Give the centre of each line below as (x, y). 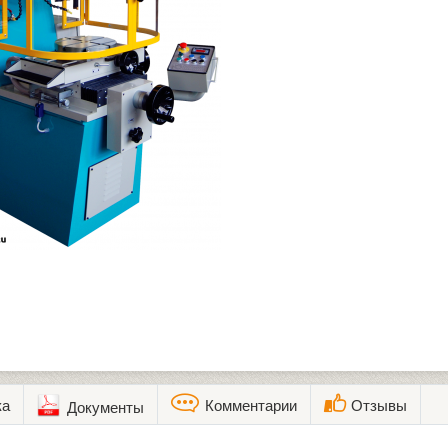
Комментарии (248, 405)
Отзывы (377, 405)
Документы (105, 407)
